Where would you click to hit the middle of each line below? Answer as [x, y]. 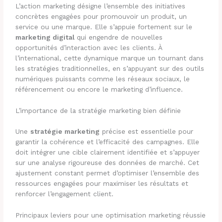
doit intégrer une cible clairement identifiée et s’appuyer [108, 152]
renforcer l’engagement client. [65, 194]
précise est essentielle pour [147, 131]
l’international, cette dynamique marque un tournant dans [110, 58]
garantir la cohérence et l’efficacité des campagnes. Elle [108, 141]
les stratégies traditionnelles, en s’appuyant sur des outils [110, 69]
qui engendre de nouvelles [119, 37]
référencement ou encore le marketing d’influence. [99, 89]
